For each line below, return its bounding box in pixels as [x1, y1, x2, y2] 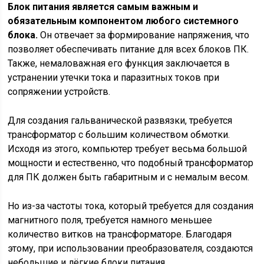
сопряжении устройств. [8, 86, 111, 97]
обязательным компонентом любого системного [8, 15, 239, 27]
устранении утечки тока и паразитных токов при [8, 72, 220, 83]
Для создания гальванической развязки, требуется [8, 115, 233, 126]
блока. [8, 29, 38, 41]
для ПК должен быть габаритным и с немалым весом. [8, 171, 250, 183]
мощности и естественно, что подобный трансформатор [8, 157, 254, 169]
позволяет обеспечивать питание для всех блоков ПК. [8, 44, 249, 55]
